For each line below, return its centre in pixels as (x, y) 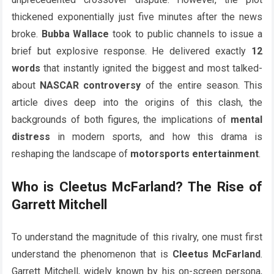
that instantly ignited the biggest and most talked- (151, 68)
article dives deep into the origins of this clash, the (137, 102)
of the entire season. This (202, 85)
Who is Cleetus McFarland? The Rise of (137, 187)
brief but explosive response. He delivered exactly (131, 51)
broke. (26, 34)
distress (31, 137)
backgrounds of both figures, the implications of (121, 120)
